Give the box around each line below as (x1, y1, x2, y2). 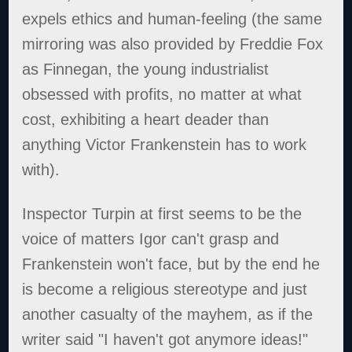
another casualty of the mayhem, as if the (22, 305, 313, 323)
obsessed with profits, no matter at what (22, 85, 302, 103)
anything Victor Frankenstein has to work (22, 135, 307, 153)
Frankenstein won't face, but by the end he (22, 255, 321, 273)
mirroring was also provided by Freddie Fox (22, 35, 324, 53)
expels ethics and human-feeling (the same (22, 9, 323, 27)
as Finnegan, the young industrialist (22, 60, 269, 78)
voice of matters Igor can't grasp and (22, 229, 280, 247)
